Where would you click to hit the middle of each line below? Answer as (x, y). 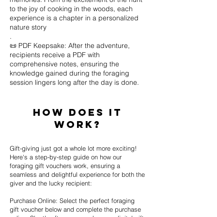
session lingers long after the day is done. (74, 82)
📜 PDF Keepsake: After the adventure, (70, 45)
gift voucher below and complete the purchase (75, 209)
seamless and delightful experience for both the (77, 174)
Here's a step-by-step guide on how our (66, 157)
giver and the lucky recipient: (51, 183)
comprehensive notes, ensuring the (64, 64)
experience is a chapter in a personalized (74, 18)
